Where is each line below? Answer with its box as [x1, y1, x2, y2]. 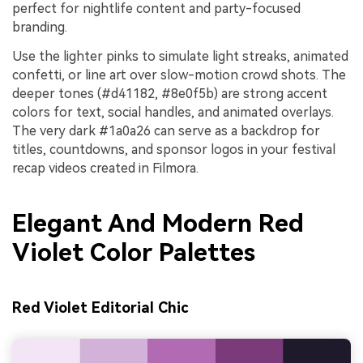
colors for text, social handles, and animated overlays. [12, 105, 334, 121]
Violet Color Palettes [12, 237, 255, 267]
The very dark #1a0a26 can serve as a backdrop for [12, 123, 320, 139]
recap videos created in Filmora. [12, 160, 199, 177]
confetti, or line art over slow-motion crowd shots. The [12, 67, 346, 83]
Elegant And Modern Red [12, 208, 304, 237]
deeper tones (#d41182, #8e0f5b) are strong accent [12, 86, 327, 102]
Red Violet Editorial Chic [12, 299, 188, 316]
